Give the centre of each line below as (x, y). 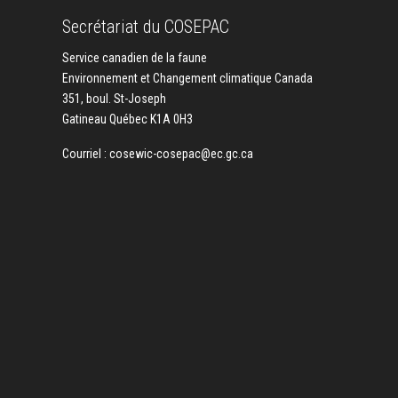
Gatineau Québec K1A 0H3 (127, 119)
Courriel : (86, 153)
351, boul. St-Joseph (115, 98)
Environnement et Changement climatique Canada (187, 78)
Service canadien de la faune (135, 57)
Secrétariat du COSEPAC (146, 26)
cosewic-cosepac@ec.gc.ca (181, 153)
